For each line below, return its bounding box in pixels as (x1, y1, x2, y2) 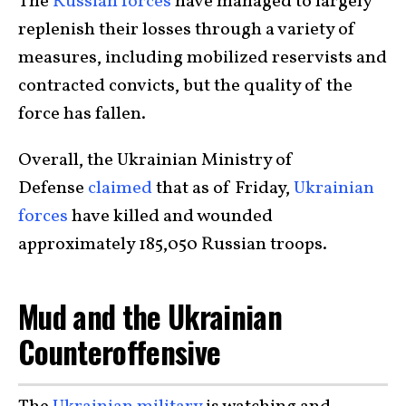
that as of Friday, (152, 175, 294, 201)
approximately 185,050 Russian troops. (18, 231, 331, 257)
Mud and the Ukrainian (18, 293, 283, 339)
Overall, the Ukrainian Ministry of (18, 147, 294, 173)
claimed (88, 175, 152, 201)
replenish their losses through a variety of (18, 16, 356, 43)
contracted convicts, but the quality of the (18, 72, 353, 99)
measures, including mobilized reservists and (18, 44, 387, 71)
